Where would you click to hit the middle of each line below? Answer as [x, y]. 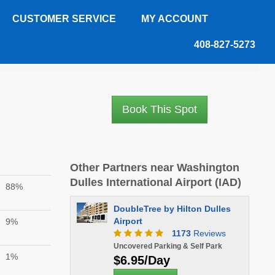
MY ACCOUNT [175, 19]
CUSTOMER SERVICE [64, 19]
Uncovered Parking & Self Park [168, 246]
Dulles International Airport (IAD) [155, 182]
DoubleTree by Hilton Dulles [172, 209]
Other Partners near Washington [154, 168]
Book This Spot [159, 109]
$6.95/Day [141, 260]
